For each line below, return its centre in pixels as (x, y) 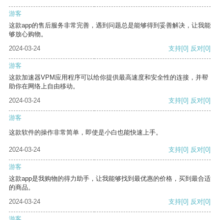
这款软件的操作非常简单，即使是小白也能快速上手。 (85, 133)
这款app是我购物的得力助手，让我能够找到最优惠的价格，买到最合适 (110, 179)
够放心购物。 (28, 34)
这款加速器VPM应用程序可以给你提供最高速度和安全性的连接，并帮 (109, 78)
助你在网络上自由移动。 (44, 86)
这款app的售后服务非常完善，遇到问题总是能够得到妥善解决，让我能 (110, 26)
